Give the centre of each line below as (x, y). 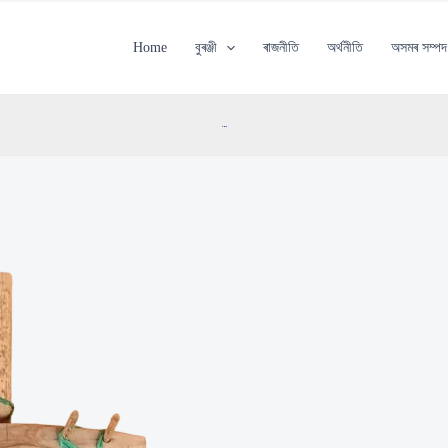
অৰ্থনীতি (344, 47)
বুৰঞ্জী (205, 47)
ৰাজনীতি (280, 47)
